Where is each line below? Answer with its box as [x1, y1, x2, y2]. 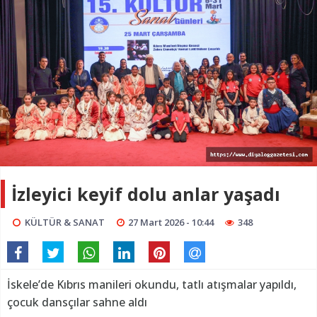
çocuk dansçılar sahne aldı [7, 294, 147, 310]
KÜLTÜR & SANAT [24, 215, 105, 229]
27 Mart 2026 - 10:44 [128, 215, 214, 229]
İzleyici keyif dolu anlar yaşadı [11, 181, 280, 206]
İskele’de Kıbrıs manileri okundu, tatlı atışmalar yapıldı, [7, 276, 296, 292]
